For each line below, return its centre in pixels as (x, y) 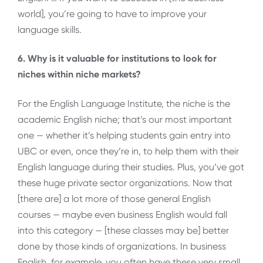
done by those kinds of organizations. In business (122, 246)
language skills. (50, 29)
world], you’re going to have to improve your (112, 14)
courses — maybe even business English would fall (122, 214)
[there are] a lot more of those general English (114, 198)
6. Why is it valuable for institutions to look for (117, 59)
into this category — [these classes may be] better (123, 230)
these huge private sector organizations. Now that (125, 183)
